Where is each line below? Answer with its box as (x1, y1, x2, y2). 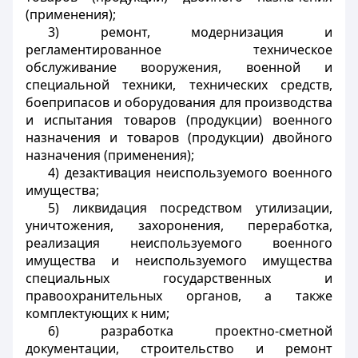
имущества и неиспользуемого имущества (26, 252, 332, 269)
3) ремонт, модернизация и (48, 23, 332, 41)
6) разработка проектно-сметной (48, 322, 332, 340)
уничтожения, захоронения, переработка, (26, 217, 332, 234)
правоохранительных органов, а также (26, 287, 332, 304)
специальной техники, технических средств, (26, 76, 332, 93)
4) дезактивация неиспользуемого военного (48, 164, 332, 181)
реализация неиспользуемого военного (26, 234, 332, 252)
